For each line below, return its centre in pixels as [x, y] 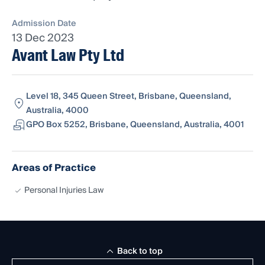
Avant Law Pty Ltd [68, 56]
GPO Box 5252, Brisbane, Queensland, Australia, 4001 [135, 125]
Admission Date [44, 24]
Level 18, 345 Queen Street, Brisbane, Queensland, [129, 97]
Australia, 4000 [57, 111]
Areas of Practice [54, 168]
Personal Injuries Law [64, 191]
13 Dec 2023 [43, 38]
